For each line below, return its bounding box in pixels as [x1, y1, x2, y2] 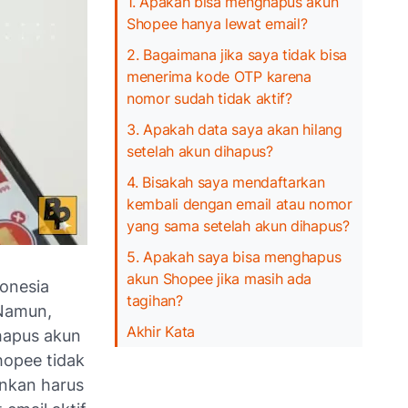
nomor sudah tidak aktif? [127, 88, 292, 107]
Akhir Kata [127, 321, 195, 341]
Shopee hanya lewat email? [127, 14, 308, 33]
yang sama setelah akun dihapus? [127, 216, 350, 235]
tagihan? [127, 291, 183, 310]
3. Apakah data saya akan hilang [127, 119, 342, 138]
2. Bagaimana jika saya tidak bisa [127, 45, 348, 64]
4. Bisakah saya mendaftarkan [127, 172, 325, 191]
